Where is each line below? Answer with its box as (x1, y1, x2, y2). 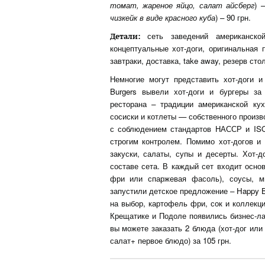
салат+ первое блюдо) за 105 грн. (109, 235, 231, 247)
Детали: (109, 31, 140, 42)
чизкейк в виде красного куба (109, 12, 215, 24)
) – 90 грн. (215, 12, 251, 24)
